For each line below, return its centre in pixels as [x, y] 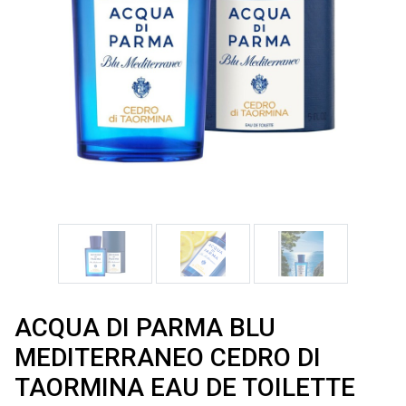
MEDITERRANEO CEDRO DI [168, 358]
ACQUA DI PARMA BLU [145, 328]
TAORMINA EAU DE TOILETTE [185, 387]
